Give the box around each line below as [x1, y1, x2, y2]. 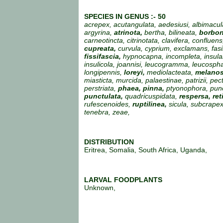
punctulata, [84, 92, 125, 100]
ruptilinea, [132, 100, 169, 108]
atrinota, [114, 28, 144, 36]
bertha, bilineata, [144, 28, 199, 36]
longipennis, [84, 68, 124, 76]
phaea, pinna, [118, 84, 166, 92]
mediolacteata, [145, 68, 195, 76]
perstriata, [84, 84, 118, 92]
